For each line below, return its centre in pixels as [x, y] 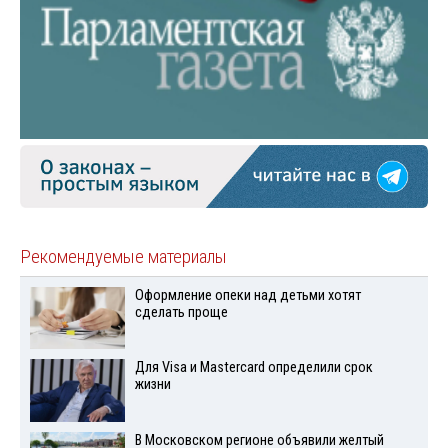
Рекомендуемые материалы [123, 256]
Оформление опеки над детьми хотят [247, 295]
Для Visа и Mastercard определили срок [253, 368]
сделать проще [181, 312]
